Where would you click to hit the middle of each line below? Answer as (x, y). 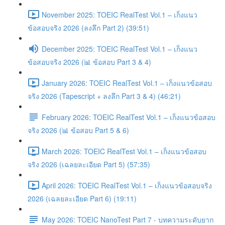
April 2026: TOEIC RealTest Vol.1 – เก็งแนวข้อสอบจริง (127, 185)
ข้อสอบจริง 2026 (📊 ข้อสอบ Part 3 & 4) (89, 62)
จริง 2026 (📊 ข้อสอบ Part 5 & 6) (78, 130)
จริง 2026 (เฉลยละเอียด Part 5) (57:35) (89, 164)
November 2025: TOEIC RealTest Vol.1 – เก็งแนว (120, 14)
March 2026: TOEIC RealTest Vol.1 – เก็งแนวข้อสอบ (124, 151)
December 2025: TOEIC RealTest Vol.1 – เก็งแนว (120, 48)
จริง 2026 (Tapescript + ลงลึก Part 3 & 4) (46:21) (104, 96)
